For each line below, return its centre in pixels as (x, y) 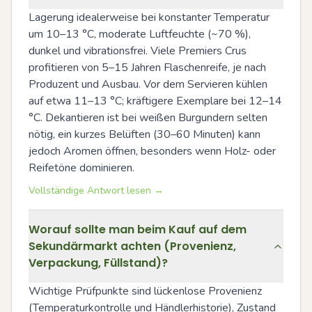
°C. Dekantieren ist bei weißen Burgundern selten (148, 117)
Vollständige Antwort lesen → (96, 190)
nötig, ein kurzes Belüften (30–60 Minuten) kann (145, 134)
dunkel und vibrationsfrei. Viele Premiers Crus (138, 50)
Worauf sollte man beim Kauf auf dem (138, 229)
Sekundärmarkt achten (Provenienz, (132, 246)
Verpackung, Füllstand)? (98, 263)
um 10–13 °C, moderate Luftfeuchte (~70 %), (140, 34)
